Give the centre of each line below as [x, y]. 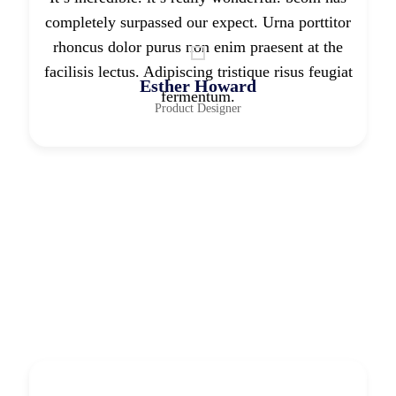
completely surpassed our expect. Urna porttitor [198, 22]
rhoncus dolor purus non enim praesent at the [198, 46]
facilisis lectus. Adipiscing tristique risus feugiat [198, 71]
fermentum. [198, 96]
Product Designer [198, 108]
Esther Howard [198, 85]
